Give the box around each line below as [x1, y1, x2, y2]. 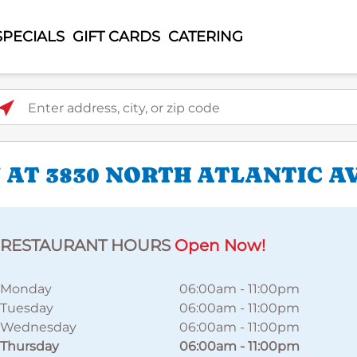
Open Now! [175, 236, 265, 255]
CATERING [167, 27, 243, 45]
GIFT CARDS [72, 27, 160, 45]
